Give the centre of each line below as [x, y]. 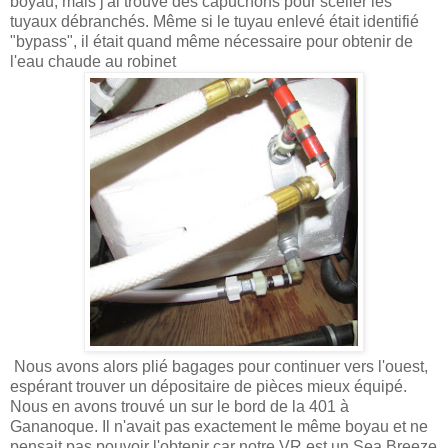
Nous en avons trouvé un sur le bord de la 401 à [179, 406]
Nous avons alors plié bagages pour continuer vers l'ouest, [219, 366]
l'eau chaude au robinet [93, 61]
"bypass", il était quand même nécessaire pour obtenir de [211, 41]
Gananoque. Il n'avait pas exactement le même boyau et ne [219, 426]
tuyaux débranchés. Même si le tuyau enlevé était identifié [214, 21]
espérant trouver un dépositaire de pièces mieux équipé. [208, 386]
